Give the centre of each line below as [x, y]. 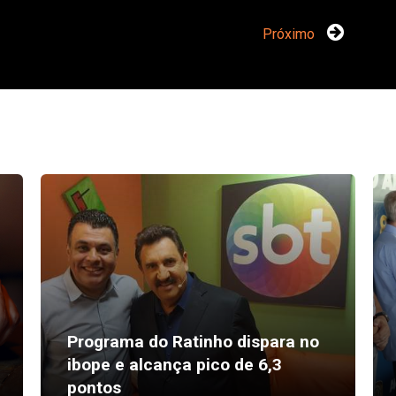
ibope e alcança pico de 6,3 [174, 365]
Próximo [290, 34]
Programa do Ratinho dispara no [193, 342]
